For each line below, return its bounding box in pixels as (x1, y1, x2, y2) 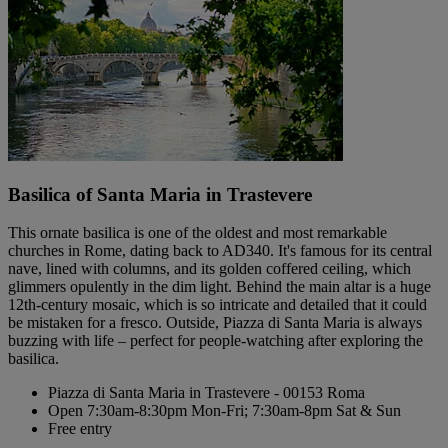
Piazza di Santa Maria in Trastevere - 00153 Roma (48, 384, 365, 402)
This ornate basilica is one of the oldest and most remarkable (8, 224, 387, 242)
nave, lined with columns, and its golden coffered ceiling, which (8, 260, 411, 278)
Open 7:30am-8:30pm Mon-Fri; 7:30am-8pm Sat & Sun (48, 402, 401, 420)
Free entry (48, 420, 112, 438)
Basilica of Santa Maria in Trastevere (8, 183, 312, 205)
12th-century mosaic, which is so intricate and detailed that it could (8, 296, 427, 314)
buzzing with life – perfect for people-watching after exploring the (8, 332, 423, 350)
